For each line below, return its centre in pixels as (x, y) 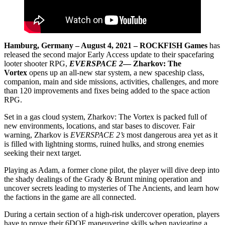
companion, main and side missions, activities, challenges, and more (111, 81)
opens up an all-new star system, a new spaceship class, (117, 72)
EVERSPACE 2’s (97, 135)
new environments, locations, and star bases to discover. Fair (99, 126)
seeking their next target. (43, 153)
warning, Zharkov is (37, 135)
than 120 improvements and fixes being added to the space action (107, 90)
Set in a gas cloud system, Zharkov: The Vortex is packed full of (105, 117)
